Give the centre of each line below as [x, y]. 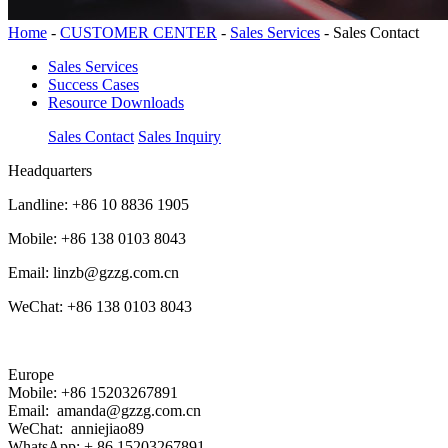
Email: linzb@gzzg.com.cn [93, 272]
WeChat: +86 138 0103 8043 [100, 306]
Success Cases [93, 84]
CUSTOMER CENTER [138, 32]
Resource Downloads [116, 102]
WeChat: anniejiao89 [76, 428]
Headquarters [50, 170]
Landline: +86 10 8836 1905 [98, 204]
